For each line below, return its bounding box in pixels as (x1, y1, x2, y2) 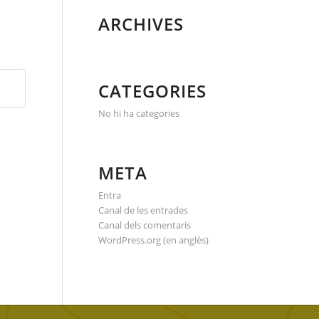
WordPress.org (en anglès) (98, 234, 209, 246)
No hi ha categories (98, 107, 179, 120)
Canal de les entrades (98, 204, 188, 216)
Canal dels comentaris (98, 219, 191, 231)
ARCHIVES (98, 12, 184, 36)
